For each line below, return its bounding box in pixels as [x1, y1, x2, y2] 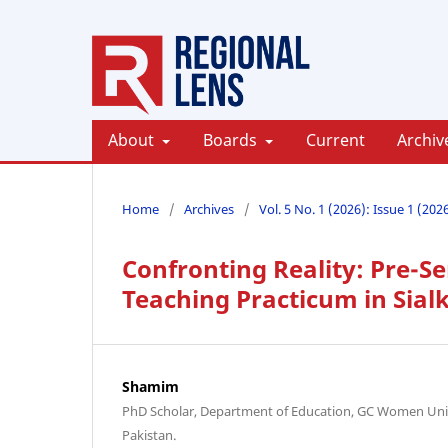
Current [305, 129, 365, 152]
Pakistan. [122, 426, 176, 445]
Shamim [122, 377, 179, 397]
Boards [202, 129, 261, 152]
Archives [184, 200, 234, 219]
